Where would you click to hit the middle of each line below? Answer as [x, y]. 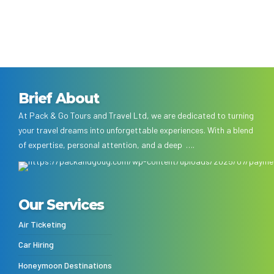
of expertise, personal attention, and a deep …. [106, 144]
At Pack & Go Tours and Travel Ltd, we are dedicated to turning [136, 115]
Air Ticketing [42, 224]
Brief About [59, 98]
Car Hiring [36, 245]
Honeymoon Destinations [65, 265]
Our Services [61, 205]
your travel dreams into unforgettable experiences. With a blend [136, 130]
